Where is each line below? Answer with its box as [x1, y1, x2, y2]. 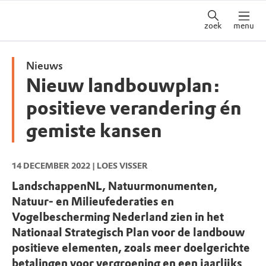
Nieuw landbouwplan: [26, 74, 220, 97]
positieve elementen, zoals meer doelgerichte [12, 240, 250, 255]
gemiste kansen [26, 119, 162, 142]
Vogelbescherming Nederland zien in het [12, 210, 224, 224]
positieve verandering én [26, 97, 242, 120]
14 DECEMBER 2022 [12, 161, 90, 171]
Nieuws [26, 59, 63, 72]
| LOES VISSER [90, 161, 148, 171]
